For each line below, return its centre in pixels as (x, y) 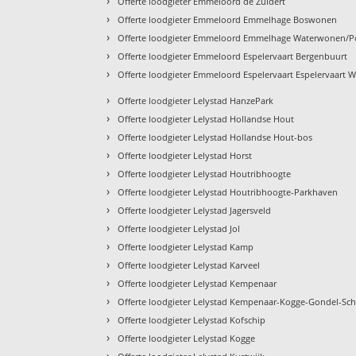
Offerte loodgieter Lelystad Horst (185, 156)
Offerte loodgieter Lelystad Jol (179, 229)
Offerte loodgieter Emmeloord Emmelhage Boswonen (228, 20)
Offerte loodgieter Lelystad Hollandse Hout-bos (215, 137)
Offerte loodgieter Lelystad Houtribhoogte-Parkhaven (228, 192)
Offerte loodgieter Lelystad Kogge (187, 339)
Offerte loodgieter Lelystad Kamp (186, 247)
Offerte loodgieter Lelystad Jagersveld (195, 211)
